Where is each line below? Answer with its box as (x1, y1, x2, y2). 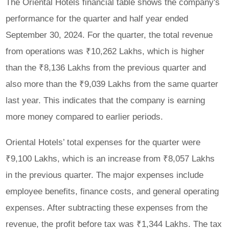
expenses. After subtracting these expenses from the (6, 202, 208, 213)
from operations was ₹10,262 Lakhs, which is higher (6, 46, 205, 57)
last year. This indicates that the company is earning (6, 95, 205, 106)
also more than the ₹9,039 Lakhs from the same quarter (6, 79, 219, 89)
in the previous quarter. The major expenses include (6, 169, 204, 180)
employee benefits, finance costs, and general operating (6, 186, 219, 196)
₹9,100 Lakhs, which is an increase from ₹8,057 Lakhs (6, 153, 215, 164)
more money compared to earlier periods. (6, 111, 164, 122)
